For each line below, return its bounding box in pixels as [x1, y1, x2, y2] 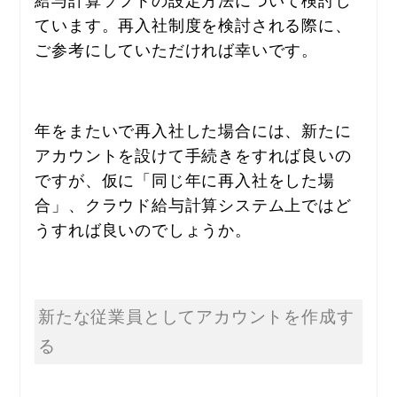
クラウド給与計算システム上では [84, 192, 335, 216]
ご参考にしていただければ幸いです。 [35, 37, 318, 61]
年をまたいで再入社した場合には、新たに [35, 118, 352, 142]
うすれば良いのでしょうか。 [35, 217, 252, 241]
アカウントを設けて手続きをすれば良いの [35, 143, 352, 167]
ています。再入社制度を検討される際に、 [35, 12, 352, 36]
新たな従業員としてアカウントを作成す [38, 307, 354, 327]
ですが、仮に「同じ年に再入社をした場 [35, 167, 335, 191]
